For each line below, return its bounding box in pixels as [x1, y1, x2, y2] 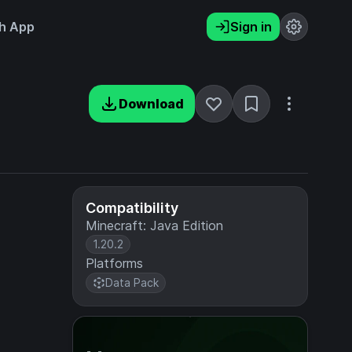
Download [119, 96, 184, 112]
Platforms [86, 255, 143, 271]
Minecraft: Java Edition [86, 218, 223, 233]
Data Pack [105, 276, 159, 289]
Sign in [230, 19, 272, 35]
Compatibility [86, 200, 178, 216]
